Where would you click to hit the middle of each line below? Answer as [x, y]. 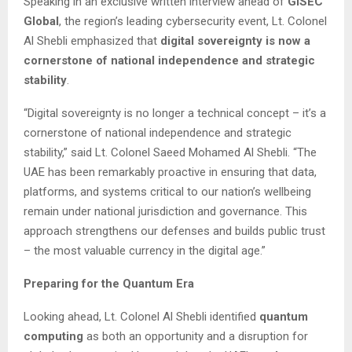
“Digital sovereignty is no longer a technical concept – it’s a [175, 113]
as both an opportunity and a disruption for [196, 336]
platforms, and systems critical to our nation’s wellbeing [167, 191]
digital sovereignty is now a [235, 40]
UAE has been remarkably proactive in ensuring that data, [170, 172]
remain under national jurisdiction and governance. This [165, 211]
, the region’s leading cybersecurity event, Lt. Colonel [193, 21]
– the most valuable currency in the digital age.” [145, 250]
